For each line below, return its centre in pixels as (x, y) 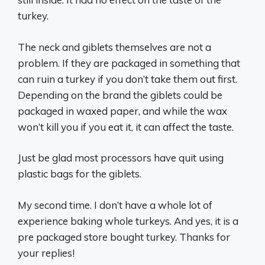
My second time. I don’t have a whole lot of (115, 205)
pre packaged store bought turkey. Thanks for (124, 237)
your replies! (46, 253)
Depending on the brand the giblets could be (120, 95)
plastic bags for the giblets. (80, 174)
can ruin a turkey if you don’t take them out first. (127, 79)
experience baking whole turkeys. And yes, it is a (128, 221)
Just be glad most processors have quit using (121, 158)
